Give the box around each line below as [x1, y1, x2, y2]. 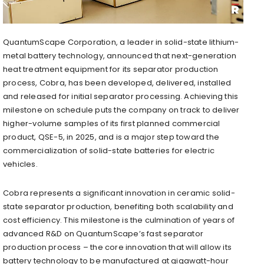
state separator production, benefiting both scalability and [3, 200, 233, 212]
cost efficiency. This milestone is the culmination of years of [3, 214, 235, 226]
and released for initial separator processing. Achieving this [3, 90, 239, 102]
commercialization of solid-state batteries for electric [3, 144, 215, 156]
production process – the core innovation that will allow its [3, 241, 232, 253]
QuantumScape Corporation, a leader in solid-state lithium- [3, 36, 239, 48]
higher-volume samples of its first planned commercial [3, 117, 220, 129]
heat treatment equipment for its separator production [3, 63, 219, 75]
